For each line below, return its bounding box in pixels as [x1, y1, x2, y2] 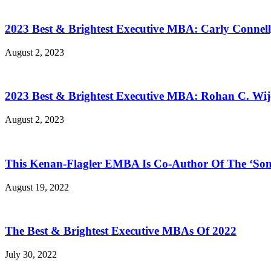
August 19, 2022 [5, 181, 69, 192]
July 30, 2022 [5, 249, 57, 260]
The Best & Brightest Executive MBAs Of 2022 [5, 224, 237, 238]
